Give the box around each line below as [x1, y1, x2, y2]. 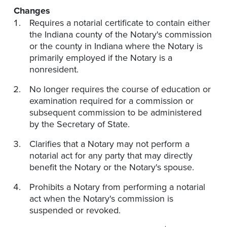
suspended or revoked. [29, 205, 121, 216]
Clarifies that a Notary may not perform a [29, 138, 190, 150]
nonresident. [29, 64, 79, 75]
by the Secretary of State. [29, 119, 130, 130]
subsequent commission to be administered [29, 107, 202, 119]
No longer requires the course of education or [29, 84, 211, 95]
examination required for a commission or [29, 95, 194, 107]
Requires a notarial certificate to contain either [29, 17, 210, 29]
